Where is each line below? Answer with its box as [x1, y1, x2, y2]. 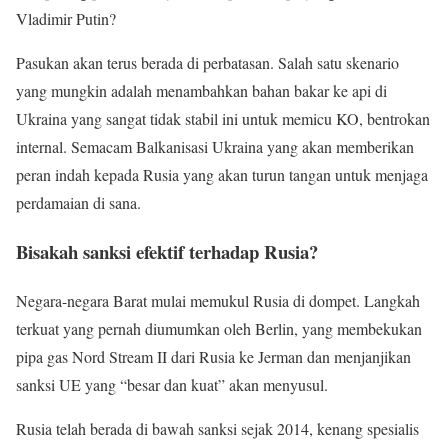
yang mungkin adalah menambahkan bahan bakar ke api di [16, 80, 387, 102]
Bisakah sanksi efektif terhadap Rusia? [16, 238, 318, 266]
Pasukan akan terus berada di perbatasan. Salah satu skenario [16, 52, 399, 74]
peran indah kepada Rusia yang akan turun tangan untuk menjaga [16, 164, 428, 186]
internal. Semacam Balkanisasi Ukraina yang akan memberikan [16, 136, 414, 158]
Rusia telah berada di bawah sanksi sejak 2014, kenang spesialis [16, 417, 419, 439]
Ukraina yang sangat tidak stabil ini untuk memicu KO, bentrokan [16, 108, 430, 130]
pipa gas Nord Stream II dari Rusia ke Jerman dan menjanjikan [16, 345, 411, 367]
